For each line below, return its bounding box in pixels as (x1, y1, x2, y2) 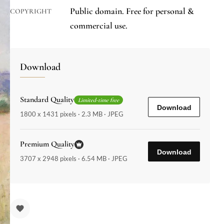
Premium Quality (20, 139, 74, 149)
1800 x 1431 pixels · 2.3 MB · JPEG (20, 110, 123, 118)
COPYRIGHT (10, 7, 51, 16)
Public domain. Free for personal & (70, 5, 194, 17)
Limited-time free (78, 96, 119, 103)
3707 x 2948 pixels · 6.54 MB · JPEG (20, 154, 127, 163)
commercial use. (70, 20, 127, 31)
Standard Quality (20, 94, 74, 105)
